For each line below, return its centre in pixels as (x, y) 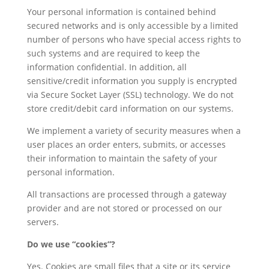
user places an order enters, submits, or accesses (126, 144)
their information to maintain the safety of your (122, 158)
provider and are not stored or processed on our (124, 208)
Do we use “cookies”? (71, 244)
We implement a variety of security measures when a (134, 131)
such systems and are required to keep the (113, 53)
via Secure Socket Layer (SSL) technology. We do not (130, 95)
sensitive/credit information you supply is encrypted (132, 81)
